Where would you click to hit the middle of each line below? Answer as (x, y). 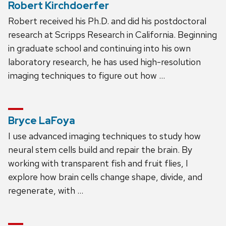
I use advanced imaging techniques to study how (104, 136)
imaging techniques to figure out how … (87, 75)
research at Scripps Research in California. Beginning (112, 34)
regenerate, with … (46, 190)
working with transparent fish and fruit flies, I (98, 163)
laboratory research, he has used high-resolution (104, 62)
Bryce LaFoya (42, 120)
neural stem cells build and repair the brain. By (100, 149)
